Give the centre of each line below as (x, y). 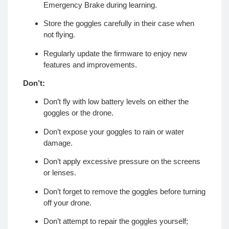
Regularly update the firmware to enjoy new (115, 53)
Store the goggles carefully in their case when (119, 24)
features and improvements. (90, 64)
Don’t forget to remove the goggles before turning (124, 191)
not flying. (59, 35)
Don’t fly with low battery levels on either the (116, 102)
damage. (58, 143)
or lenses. (60, 173)
